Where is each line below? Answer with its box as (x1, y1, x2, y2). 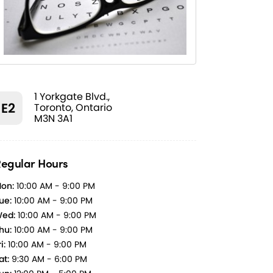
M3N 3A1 (34, 112, 73, 126)
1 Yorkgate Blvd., (34, 90, 110, 104)
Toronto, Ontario (34, 101, 112, 115)
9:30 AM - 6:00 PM (9, 253, 87, 266)
